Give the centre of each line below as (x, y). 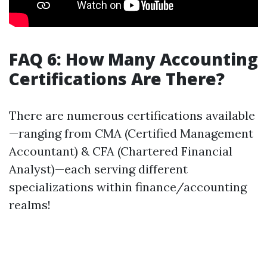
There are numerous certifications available (132, 115)
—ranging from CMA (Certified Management (131, 133)
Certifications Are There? (117, 79)
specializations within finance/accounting (128, 187)
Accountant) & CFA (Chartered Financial (121, 151)
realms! (30, 205)
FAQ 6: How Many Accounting (133, 59)
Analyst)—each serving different (98, 169)
